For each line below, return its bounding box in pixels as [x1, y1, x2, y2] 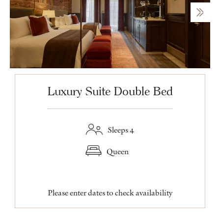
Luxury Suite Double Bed [47, 83, 173, 98]
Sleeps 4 [108, 124, 134, 135]
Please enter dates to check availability [48, 187, 172, 198]
